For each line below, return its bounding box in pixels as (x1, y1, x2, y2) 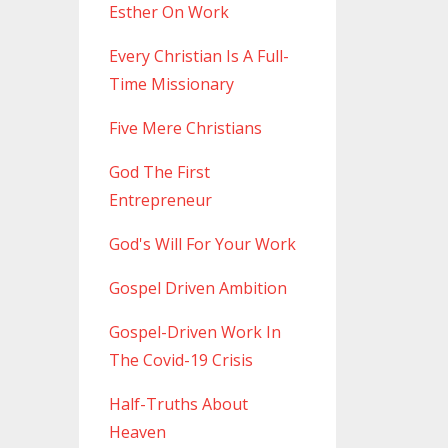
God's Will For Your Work (108, 233, 296, 256)
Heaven (108, 421, 166, 444)
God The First (108, 161, 210, 184)
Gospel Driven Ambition (108, 277, 287, 300)
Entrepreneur (108, 189, 212, 212)
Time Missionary (108, 73, 234, 96)
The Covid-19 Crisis (108, 349, 253, 372)
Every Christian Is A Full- (108, 45, 289, 68)
